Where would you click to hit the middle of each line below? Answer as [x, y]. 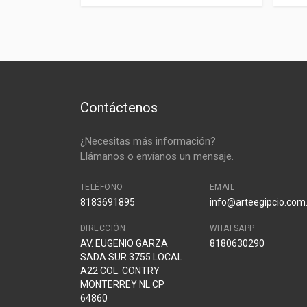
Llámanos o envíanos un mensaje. [157, 156]
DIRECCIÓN [103, 228]
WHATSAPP [232, 228]
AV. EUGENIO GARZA [124, 243]
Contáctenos [119, 107]
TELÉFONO [102, 187]
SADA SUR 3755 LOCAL [131, 257]
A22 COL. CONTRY [120, 270]
